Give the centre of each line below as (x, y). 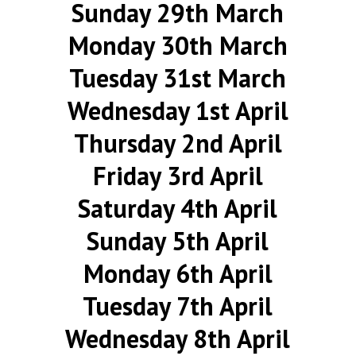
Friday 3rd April (178, 176)
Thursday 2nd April (178, 143)
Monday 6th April (178, 273)
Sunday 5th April (178, 241)
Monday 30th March (178, 45)
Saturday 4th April (178, 208)
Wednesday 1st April (178, 110)
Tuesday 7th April (178, 306)
